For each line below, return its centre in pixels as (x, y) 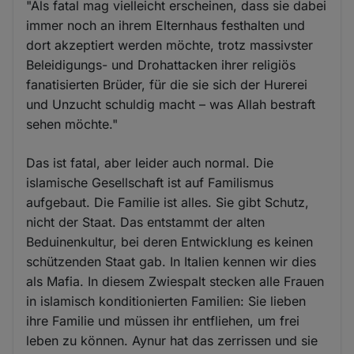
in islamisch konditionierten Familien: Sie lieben (166, 301)
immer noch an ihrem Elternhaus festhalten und (166, 25)
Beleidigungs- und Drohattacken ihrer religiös (161, 64)
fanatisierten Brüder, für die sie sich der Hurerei (167, 84)
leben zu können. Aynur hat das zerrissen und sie (172, 340)
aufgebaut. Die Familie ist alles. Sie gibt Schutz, (168, 202)
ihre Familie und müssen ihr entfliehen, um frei (163, 320)
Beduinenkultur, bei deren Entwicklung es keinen (170, 241)
